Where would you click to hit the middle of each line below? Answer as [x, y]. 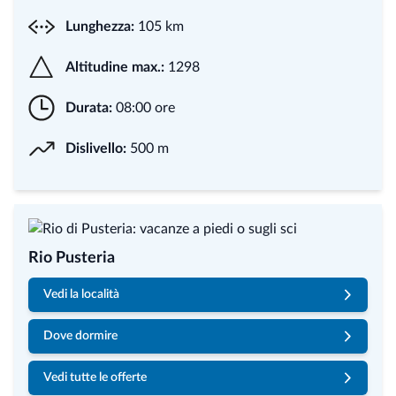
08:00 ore [144, 108]
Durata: [89, 108]
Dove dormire [80, 336]
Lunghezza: [100, 27]
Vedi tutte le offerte [95, 377]
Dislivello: [96, 148]
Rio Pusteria [72, 258]
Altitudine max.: [115, 67]
